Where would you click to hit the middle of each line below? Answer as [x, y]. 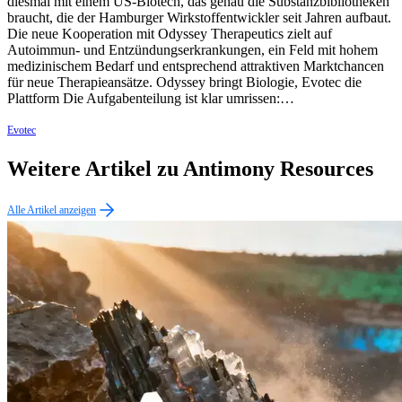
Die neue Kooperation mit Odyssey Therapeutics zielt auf [170, 34]
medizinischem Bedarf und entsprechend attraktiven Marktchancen [196, 66]
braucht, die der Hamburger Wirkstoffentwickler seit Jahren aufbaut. [199, 18]
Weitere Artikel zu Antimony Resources [190, 168]
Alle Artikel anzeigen [52, 210]
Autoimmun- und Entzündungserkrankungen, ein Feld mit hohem [192, 50]
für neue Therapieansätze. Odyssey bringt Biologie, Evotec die [184, 83]
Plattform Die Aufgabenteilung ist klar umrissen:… [151, 99]
